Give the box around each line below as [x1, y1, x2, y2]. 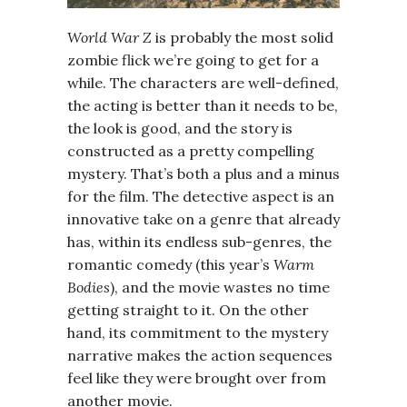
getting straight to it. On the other [67, 301, 309, 320]
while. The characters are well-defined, [67, 74, 339, 93]
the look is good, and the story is [67, 119, 293, 138]
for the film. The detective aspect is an [67, 187, 334, 206]
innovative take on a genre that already [67, 210, 340, 229]
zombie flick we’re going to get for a [67, 51, 319, 70]
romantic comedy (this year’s [67, 255, 273, 274]
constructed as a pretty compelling [67, 142, 314, 161]
